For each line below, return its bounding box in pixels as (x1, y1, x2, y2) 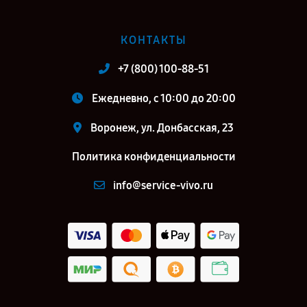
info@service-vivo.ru (113, 179, 213, 192)
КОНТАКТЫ (120, 34, 187, 47)
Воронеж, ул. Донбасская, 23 (90, 121, 234, 134)
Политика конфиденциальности (71, 150, 236, 163)
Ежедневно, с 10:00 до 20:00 (91, 92, 236, 105)
